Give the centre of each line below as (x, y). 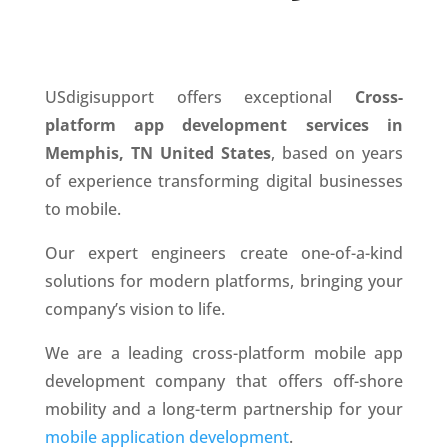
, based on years (337, 152)
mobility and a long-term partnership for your (224, 408)
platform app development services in (224, 124)
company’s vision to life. (134, 308)
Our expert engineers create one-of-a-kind (224, 252)
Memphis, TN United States (157, 152)
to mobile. (82, 208)
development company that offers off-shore (224, 380)
